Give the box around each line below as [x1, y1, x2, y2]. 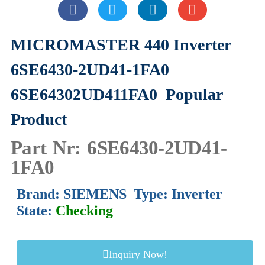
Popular [166, 85, 222, 104]
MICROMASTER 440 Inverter [11, 35, 231, 54]
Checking [56, 202, 117, 218]
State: [17, 202, 56, 218]
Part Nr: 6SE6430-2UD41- [11, 137, 227, 159]
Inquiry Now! [109, 248, 167, 260]
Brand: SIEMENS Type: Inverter [17, 186, 222, 202]
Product [11, 110, 67, 129]
